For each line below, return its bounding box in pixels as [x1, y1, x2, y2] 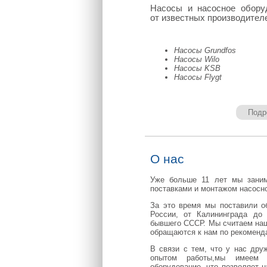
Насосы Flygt [174, 73, 222, 82]
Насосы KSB [174, 64, 221, 73]
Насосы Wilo [174, 55, 219, 64]
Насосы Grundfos [174, 46, 236, 55]
